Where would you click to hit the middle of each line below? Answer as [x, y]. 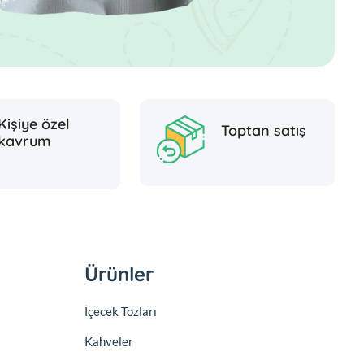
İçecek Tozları [121, 311]
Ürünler [119, 273]
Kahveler [109, 341]
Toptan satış [264, 131]
